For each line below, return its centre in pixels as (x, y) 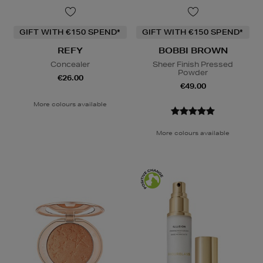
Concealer (70, 64)
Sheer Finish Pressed (193, 64)
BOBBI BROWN (193, 50)
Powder (193, 72)
